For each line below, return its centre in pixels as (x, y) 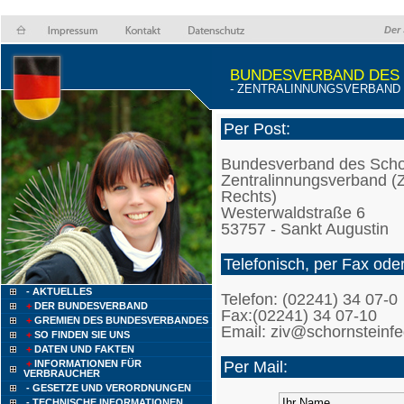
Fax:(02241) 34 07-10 (299, 315)
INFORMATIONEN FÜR (88, 363)
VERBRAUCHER (62, 373)
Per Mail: (256, 367)
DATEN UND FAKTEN (84, 349)
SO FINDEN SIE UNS (82, 335)
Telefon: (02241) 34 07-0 (309, 299)
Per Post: (257, 129)
